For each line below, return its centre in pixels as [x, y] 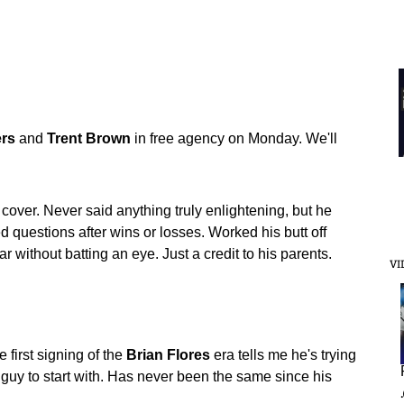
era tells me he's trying [283, 355]
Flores [188, 355]
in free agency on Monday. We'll [234, 138]
